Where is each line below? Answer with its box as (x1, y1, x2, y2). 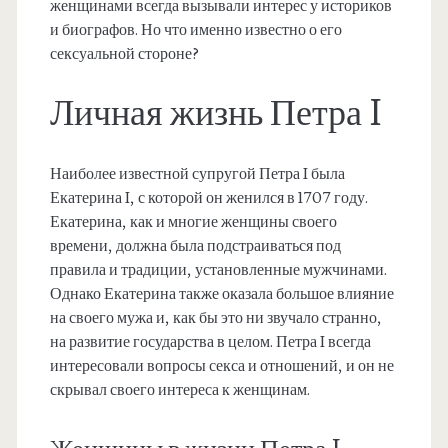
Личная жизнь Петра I (49, 91, 382, 138)
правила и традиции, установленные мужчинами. (49, 260, 387, 281)
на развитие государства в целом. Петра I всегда (49, 332, 371, 353)
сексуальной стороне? (49, 44, 199, 65)
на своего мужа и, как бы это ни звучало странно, (49, 308, 382, 329)
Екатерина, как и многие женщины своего (49, 212, 337, 233)
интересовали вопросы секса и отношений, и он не (49, 356, 394, 377)
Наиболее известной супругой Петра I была (49, 164, 345, 185)
